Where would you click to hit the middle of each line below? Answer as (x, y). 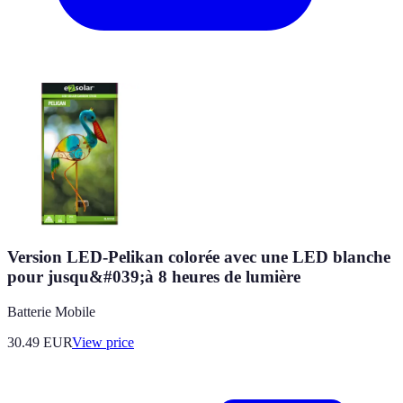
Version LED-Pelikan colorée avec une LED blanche (199, 257)
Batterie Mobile (51, 311)
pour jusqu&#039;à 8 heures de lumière (154, 277)
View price (103, 342)
